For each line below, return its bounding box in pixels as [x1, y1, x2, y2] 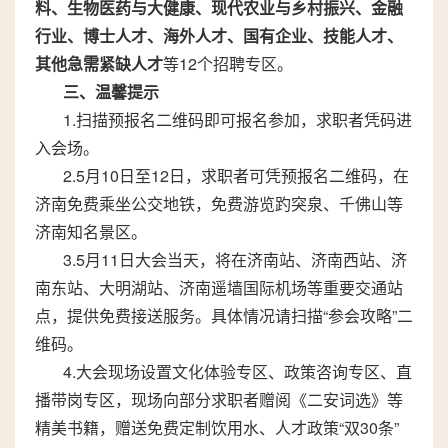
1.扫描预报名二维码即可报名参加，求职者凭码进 [63, 108, 412, 131]
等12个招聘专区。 [163, 52, 293, 75]
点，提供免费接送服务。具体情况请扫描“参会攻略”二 [35, 304, 413, 327]
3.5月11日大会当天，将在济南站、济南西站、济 [63, 248, 407, 271]
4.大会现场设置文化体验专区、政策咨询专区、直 [63, 360, 412, 383]
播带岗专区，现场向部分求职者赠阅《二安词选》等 [35, 388, 403, 411]
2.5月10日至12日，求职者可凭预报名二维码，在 [63, 164, 409, 187]
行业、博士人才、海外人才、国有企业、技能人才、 [35, 24, 403, 47]
